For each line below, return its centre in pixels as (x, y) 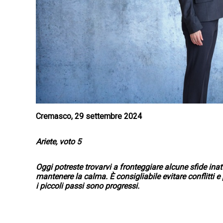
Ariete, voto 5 (58, 142)
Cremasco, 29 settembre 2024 (89, 116)
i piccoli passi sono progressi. (88, 186)
